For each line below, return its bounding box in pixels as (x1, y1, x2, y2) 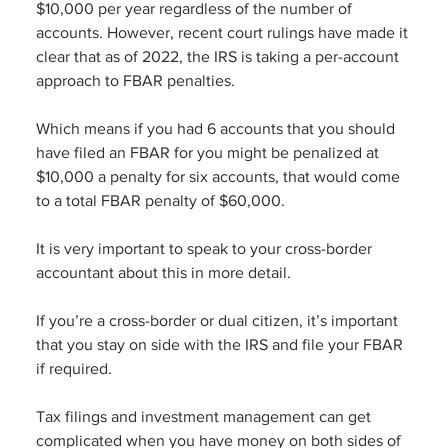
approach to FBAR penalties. (35, 72, 243, 90)
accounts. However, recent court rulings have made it (35, 24, 412, 42)
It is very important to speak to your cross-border (35, 240, 376, 258)
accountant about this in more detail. (35, 264, 291, 282)
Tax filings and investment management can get (35, 408, 375, 426)
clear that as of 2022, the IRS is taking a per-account (35, 48, 403, 66)
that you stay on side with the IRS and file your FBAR (35, 336, 407, 354)
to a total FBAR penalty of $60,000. (35, 192, 285, 210)
